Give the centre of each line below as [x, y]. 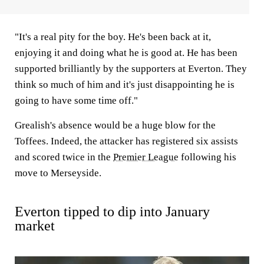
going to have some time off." [76, 100]
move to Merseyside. [58, 173]
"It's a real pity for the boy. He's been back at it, [113, 37]
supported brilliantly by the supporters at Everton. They [131, 68]
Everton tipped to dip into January [112, 211]
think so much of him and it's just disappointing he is [125, 84]
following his [207, 157]
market [35, 225]
